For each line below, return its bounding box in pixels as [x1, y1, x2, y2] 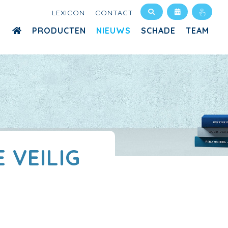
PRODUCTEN [32, 25, 86, 36]
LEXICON [52, 8, 85, 17]
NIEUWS [96, 25, 131, 36]
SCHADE [141, 25, 176, 36]
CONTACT [95, 8, 133, 17]
